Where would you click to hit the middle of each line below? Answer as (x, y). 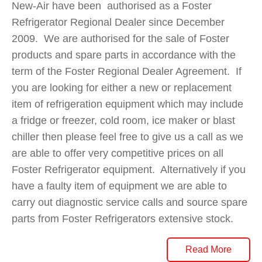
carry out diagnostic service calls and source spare (130, 202)
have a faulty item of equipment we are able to (119, 186)
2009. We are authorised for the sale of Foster (120, 38)
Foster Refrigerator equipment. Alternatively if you (129, 169)
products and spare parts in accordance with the (124, 55)
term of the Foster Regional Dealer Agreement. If (127, 71)
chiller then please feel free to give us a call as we (127, 137)
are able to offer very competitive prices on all (118, 153)
